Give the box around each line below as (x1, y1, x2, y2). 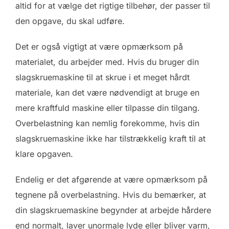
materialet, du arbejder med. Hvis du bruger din (15, 56, 199, 67)
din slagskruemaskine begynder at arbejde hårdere (15, 204, 211, 215)
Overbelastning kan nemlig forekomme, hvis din (15, 118, 199, 128)
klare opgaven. (15, 148, 73, 159)
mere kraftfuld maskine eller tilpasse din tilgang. (15, 102, 200, 113)
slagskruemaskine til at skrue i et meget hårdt (15, 72, 190, 82)
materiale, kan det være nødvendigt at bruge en (15, 87, 199, 98)
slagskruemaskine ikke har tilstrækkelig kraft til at (15, 133, 205, 144)
